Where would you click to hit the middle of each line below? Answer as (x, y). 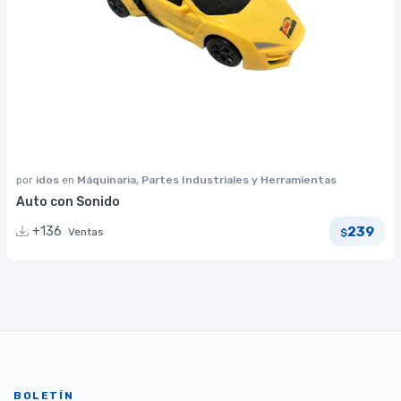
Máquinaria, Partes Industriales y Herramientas (207, 180)
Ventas (86, 232)
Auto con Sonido (68, 202)
